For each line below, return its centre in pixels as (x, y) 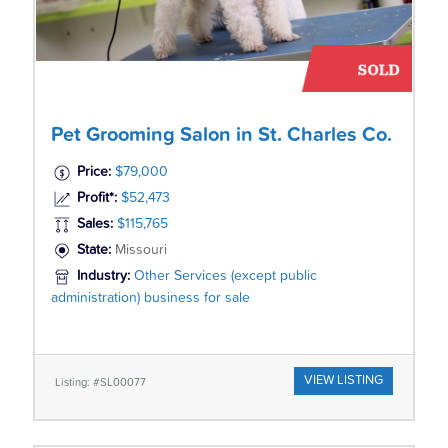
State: (95, 249)
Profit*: (96, 197)
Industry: (105, 275)
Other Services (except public (225, 275)
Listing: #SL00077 (100, 382)
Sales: (94, 223)
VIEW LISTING (344, 380)
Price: (93, 171)
